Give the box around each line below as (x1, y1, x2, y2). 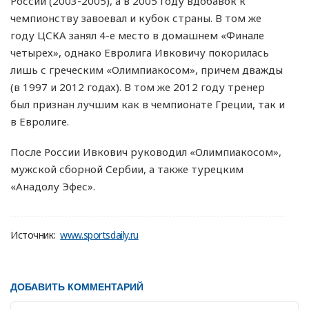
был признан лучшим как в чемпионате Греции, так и (10, 97, 285, 111)
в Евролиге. (10, 114, 69, 128)
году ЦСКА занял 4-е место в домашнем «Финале (10, 28, 264, 42)
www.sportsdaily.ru (60, 228, 139, 241)
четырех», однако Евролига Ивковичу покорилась (10, 45, 269, 59)
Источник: (10, 228, 56, 241)
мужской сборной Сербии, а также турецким (10, 161, 243, 176)
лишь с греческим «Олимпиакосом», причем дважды (10, 62, 283, 77)
